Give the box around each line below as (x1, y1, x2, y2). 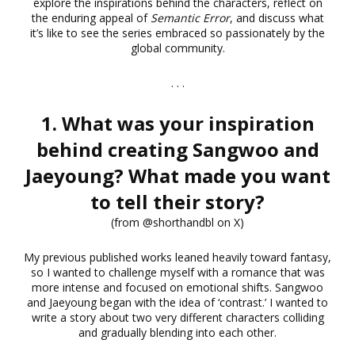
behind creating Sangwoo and (36, 136, 319, 162)
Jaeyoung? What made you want (25, 162, 330, 189)
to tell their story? (90, 188, 265, 215)
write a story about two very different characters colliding (31, 309, 324, 325)
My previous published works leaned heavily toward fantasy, (24, 249, 331, 265)
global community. (130, 40, 225, 55)
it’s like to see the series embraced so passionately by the (30, 25, 325, 40)
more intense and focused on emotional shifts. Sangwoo (32, 279, 323, 295)
